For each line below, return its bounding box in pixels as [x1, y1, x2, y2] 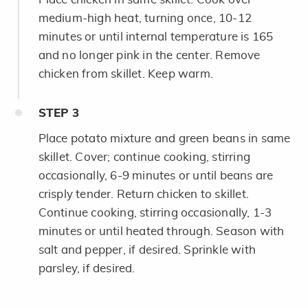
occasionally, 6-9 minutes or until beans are [38, 169, 274, 181]
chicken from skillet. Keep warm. [38, 67, 213, 80]
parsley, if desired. [38, 262, 135, 274]
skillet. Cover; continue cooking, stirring [38, 151, 250, 163]
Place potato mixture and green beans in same [38, 132, 291, 144]
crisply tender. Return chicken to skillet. [38, 188, 249, 200]
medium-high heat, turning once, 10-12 [38, 12, 252, 24]
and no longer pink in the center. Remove [38, 49, 261, 61]
